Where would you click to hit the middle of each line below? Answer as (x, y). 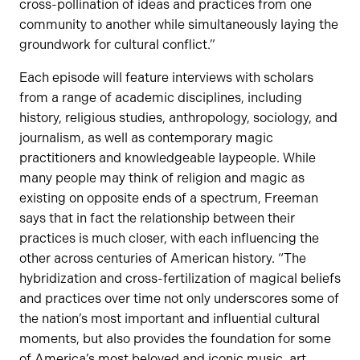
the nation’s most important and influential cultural (170, 319)
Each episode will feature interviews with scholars (166, 78)
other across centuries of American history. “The (163, 259)
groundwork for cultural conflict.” (117, 45)
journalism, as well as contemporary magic (146, 138)
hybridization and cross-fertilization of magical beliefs (180, 279)
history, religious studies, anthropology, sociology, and (178, 118)
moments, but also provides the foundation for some (175, 339)
